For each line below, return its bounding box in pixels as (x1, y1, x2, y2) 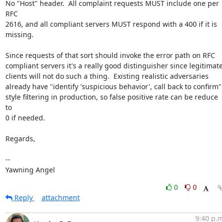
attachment (41, 193, 80, 202)
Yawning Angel (5, 165, 55, 174)
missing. (5, 30, 34, 39)
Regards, (5, 134, 35, 143)
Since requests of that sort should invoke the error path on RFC (5, 51, 215, 60)
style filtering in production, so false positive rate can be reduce (5, 92, 218, 102)
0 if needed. (5, 113, 45, 122)
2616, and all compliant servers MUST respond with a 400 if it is (5, 19, 217, 29)
